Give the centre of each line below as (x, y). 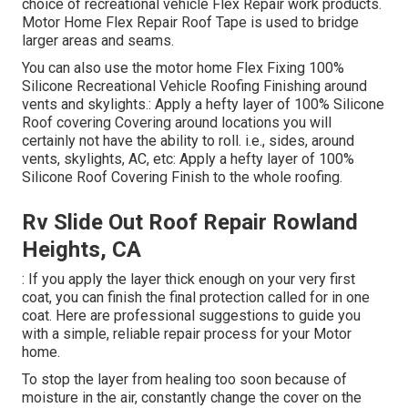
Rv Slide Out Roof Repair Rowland (190, 223)
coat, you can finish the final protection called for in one (196, 298)
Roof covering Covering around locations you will (177, 123)
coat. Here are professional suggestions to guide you (191, 316)
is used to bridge (303, 23)
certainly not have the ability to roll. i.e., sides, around (188, 141)
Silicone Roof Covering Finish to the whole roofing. (182, 178)
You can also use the (89, 68)
